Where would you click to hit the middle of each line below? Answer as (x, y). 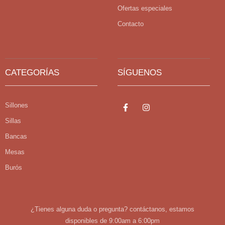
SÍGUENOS (140, 73)
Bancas (16, 136)
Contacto (131, 24)
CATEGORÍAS (32, 73)
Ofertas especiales (145, 8)
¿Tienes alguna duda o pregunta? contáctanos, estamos (113, 209)
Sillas (13, 121)
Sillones (17, 105)
